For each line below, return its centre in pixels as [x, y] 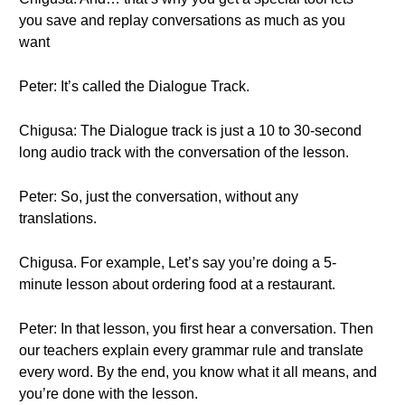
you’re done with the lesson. [108, 394]
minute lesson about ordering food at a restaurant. [177, 284]
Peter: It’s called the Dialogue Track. [134, 86]
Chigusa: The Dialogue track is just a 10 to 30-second [190, 131]
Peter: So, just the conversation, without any [159, 197]
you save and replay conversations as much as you [182, 20]
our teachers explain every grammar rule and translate [191, 350]
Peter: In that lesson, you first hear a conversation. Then [196, 329]
